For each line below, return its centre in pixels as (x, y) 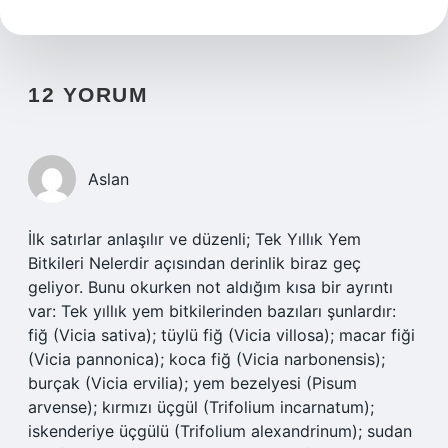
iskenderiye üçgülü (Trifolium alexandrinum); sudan (220, 431)
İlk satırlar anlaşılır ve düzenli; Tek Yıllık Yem (194, 239)
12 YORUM (88, 94)
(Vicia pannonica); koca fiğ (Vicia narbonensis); (206, 359)
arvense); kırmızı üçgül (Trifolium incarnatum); (201, 407)
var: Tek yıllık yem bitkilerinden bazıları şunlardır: (212, 311)
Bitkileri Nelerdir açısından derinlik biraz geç (194, 263)
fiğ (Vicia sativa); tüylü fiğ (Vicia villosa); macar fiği (221, 335)
